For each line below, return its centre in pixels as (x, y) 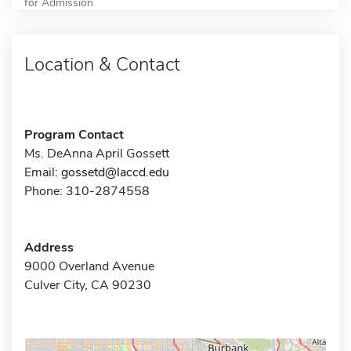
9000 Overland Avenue (89, 266)
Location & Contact (102, 64)
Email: (43, 172)
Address (49, 247)
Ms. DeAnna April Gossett (97, 153)
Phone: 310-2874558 (87, 191)
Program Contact (74, 134)
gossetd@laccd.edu (115, 172)
